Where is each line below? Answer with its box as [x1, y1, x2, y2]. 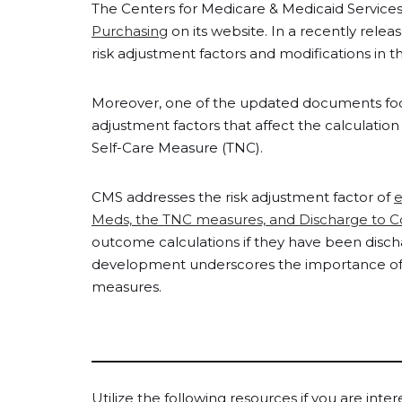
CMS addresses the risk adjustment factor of [92, 188, 394, 205]
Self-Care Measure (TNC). [92, 139, 270, 156]
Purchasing [92, 22, 168, 39]
